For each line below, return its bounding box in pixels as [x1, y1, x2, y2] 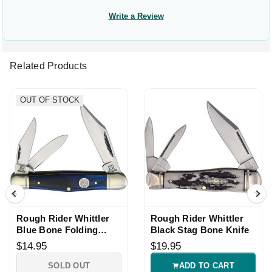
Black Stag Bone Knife [150, 224, 250, 235]
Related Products [10, 61, 87, 71]
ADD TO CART [178, 261, 234, 271]
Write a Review [108, 12, 164, 21]
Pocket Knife [16, 236, 72, 246]
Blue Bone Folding [16, 224, 98, 235]
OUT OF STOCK [20, 95, 80, 105]
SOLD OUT [48, 261, 90, 271]
